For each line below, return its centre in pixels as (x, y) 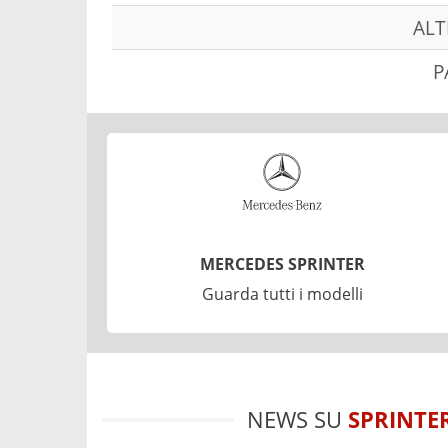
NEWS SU (297, 418)
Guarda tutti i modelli (282, 293)
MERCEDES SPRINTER (282, 263)
